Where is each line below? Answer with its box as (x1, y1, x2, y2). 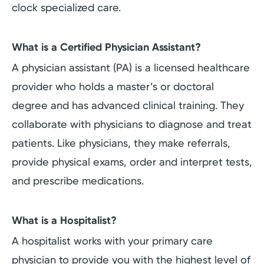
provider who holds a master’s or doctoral (12, 80, 214, 93)
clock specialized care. (12, 1, 121, 14)
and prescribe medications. (12, 174, 144, 187)
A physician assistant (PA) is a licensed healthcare (12, 61, 250, 74)
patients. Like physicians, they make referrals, (12, 137, 230, 150)
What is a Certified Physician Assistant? (12, 41, 201, 54)
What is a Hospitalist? (12, 214, 117, 227)
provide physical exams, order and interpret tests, (12, 156, 252, 169)
